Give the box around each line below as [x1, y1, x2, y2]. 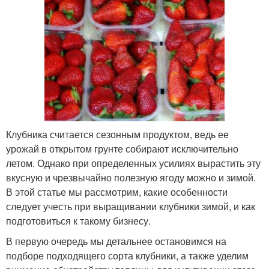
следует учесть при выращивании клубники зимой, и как [6, 199, 255, 213]
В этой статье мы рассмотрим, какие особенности [6, 184, 228, 199]
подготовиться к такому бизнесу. [6, 213, 151, 228]
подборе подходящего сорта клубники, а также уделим [6, 248, 249, 262]
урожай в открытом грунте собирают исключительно [6, 141, 238, 156]
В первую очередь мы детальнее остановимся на [6, 234, 226, 248]
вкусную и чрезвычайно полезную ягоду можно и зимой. [6, 170, 256, 184]
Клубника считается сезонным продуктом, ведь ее [6, 127, 229, 141]
